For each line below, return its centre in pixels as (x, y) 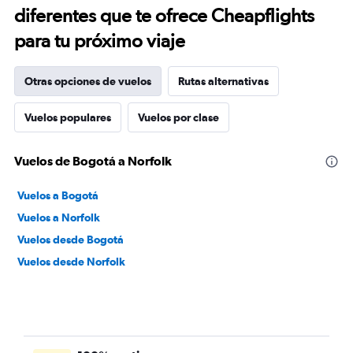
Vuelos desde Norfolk (71, 262)
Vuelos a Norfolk (59, 217)
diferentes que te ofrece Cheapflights (164, 15)
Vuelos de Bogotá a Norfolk (93, 161)
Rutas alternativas (223, 81)
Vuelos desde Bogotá (71, 240)
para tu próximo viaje (100, 41)
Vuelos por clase (178, 117)
